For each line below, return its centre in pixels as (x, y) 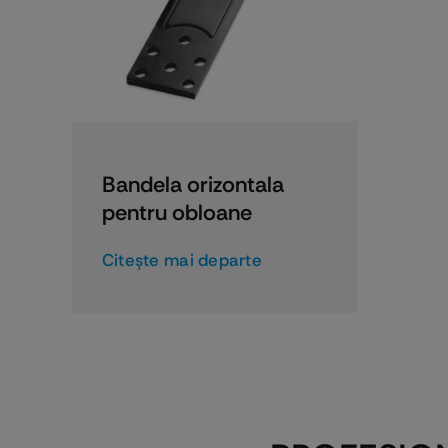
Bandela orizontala (192, 184)
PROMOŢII (214, 142)
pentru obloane (176, 212)
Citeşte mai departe (181, 259)
